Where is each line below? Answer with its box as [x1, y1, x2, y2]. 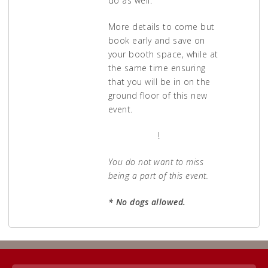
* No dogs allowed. [108, 196, 186, 208]
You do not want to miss [108, 156, 203, 168]
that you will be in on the [108, 76, 211, 88]
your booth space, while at [108, 48, 218, 60]
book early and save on [108, 35, 205, 47]
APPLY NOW [108, 130, 158, 142]
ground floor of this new [108, 90, 208, 102]
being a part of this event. [108, 170, 208, 182]
